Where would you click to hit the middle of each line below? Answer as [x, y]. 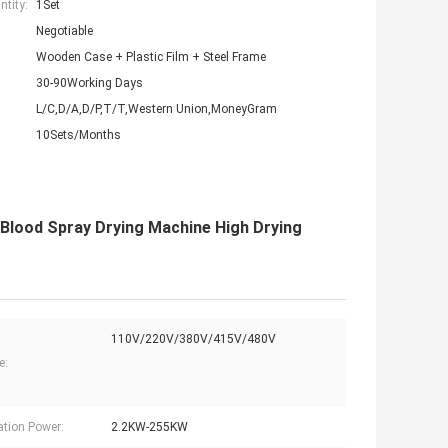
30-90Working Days [89, 83]
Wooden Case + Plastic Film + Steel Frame [151, 57]
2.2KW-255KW [149, 427]
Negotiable [64, 31]
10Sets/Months [78, 135]
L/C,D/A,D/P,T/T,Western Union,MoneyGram [156, 109]
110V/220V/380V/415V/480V [193, 339]
